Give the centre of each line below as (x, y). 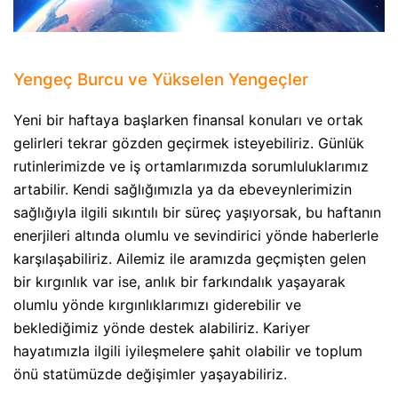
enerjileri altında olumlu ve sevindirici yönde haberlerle (196, 235)
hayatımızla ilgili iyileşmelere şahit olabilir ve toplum (188, 350)
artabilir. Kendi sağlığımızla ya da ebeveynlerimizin (183, 189)
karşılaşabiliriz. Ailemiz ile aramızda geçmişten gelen (190, 258)
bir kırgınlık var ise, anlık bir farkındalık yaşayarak (179, 281)
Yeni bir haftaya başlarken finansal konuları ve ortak (188, 119)
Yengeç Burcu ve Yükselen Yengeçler (161, 80)
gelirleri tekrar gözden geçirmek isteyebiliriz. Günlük (189, 143)
